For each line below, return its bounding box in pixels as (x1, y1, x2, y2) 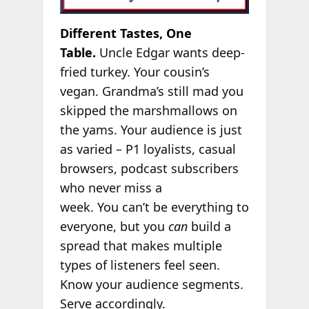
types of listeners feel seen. (59, 256, 220, 273)
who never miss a (59, 179, 162, 196)
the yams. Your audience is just (59, 121, 242, 138)
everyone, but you (59, 217, 168, 235)
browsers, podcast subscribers (59, 159, 239, 177)
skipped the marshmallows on (59, 101, 237, 119)
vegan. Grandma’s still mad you (59, 82, 243, 99)
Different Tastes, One (59, 24, 192, 41)
